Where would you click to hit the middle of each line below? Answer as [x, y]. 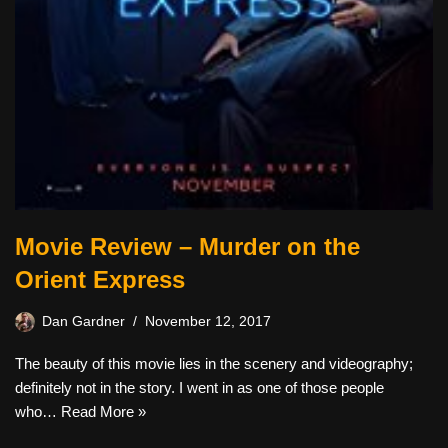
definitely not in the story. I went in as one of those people [199, 387]
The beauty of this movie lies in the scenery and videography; [214, 363]
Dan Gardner [83, 321]
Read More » [103, 411]
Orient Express [100, 279]
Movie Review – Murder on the [187, 246]
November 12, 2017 [208, 321]
